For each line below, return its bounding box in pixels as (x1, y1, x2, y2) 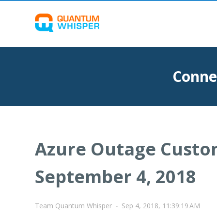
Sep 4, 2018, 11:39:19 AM (122, 201, 200, 210)
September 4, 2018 (35, 165, 196, 188)
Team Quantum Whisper (35, 201, 112, 210)
